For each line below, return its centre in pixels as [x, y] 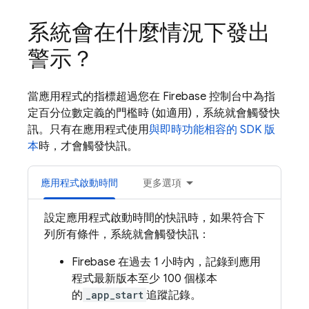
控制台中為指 [241, 97]
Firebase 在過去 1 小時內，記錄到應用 [166, 262]
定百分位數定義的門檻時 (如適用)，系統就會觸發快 [154, 113]
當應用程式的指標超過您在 [95, 97]
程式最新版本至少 [117, 279]
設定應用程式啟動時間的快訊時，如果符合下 [154, 218]
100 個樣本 [190, 279]
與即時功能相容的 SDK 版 [212, 130]
